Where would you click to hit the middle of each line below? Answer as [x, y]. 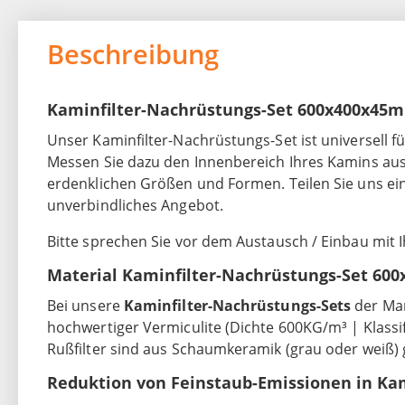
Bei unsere [85, 306]
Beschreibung [133, 54]
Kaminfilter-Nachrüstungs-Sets [237, 306]
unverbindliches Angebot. [135, 206]
